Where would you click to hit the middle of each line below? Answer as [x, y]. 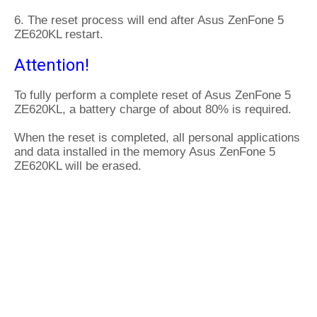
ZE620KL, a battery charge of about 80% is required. [153, 109]
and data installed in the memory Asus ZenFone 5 [145, 152]
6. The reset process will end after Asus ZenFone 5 [149, 20]
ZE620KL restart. [59, 34]
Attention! [52, 65]
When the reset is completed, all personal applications [157, 138]
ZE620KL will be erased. [78, 166]
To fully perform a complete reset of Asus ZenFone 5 [152, 95]
